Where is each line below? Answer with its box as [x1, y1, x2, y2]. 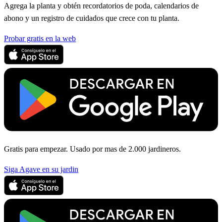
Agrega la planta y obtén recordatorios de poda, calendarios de [4, 1, 199, 10]
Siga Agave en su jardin [4, 165, 78, 174]
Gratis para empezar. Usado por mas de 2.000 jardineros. [4, 145, 181, 154]
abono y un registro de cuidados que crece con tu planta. [4, 14, 179, 22]
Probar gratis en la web [4, 34, 76, 43]
